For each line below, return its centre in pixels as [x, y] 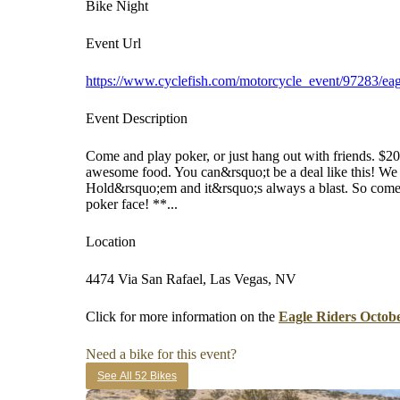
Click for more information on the [182, 317]
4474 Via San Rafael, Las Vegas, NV [191, 279]
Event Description [137, 118]
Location [111, 242]
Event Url [113, 43]
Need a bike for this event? [161, 354]
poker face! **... [132, 204]
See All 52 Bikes [137, 376]
